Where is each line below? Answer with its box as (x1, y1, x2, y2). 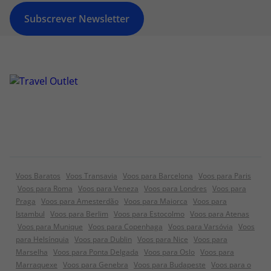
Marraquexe (16, 260, 57, 270)
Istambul (16, 209, 45, 219)
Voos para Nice (137, 234, 188, 244)
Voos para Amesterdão (41, 196, 119, 206)
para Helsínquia (16, 234, 69, 244)
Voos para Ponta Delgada (53, 247, 139, 257)
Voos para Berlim (50, 209, 108, 219)
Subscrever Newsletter (24, 12, 129, 25)
